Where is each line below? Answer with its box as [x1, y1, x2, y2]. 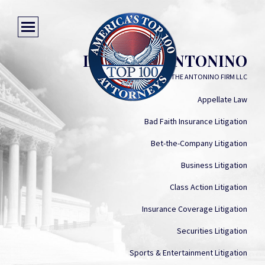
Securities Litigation [177, 225, 247, 236]
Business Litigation [181, 160, 247, 170]
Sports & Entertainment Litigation [130, 247, 247, 258]
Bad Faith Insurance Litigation [144, 116, 247, 127]
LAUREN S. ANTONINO [83, 50, 247, 71]
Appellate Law [198, 94, 247, 105]
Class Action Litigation [170, 182, 247, 192]
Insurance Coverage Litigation [142, 203, 247, 214]
